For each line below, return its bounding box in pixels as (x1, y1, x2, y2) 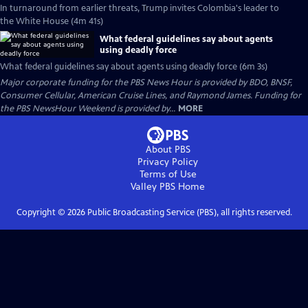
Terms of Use (139, 168, 197, 180)
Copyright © (16, 207, 67, 218)
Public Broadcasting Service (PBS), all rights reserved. (85, 207, 292, 218)
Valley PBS (131, 181, 175, 192)
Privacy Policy (137, 156, 198, 168)
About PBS (145, 144, 190, 155)
